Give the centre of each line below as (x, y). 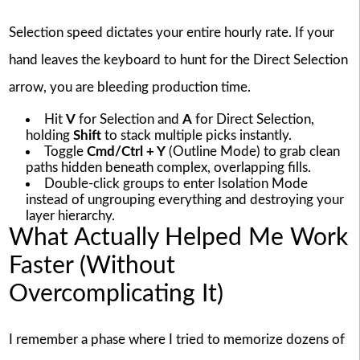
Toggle (65, 151)
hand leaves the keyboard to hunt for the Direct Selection (178, 59)
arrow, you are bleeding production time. (129, 87)
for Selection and (129, 119)
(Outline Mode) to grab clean (252, 151)
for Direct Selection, (253, 119)
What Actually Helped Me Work (178, 237)
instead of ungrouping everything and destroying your (184, 199)
